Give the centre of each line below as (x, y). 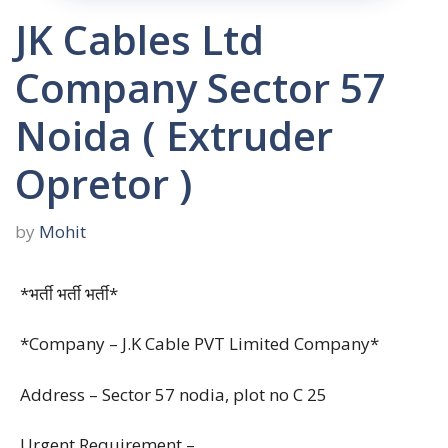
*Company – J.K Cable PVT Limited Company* (199, 343)
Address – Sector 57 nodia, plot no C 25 (173, 394)
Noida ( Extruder (174, 135)
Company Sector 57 (200, 87)
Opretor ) (103, 183)
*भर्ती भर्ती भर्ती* (69, 293)
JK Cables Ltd (139, 39)
